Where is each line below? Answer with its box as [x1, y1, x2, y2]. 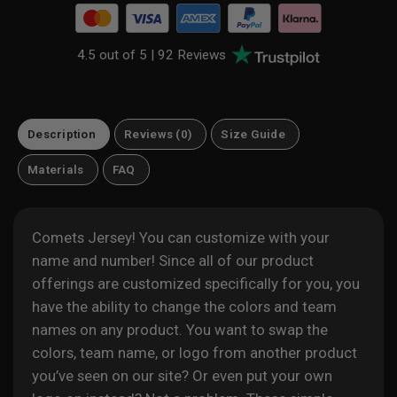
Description [27, 128, 97, 142]
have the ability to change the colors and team [31, 298, 337, 316]
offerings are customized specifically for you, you [31, 275, 360, 293]
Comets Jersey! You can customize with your [31, 229, 330, 247]
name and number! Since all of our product [31, 252, 314, 270]
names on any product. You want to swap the [31, 321, 328, 339]
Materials [27, 163, 84, 177]
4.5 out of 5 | [77, 47, 159, 64]
